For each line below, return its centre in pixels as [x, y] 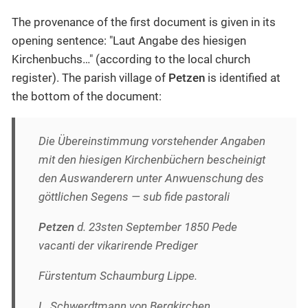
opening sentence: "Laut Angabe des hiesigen [129, 40]
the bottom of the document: [87, 96]
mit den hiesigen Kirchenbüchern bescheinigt [152, 159]
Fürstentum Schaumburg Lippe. [118, 275]
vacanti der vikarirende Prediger [118, 245]
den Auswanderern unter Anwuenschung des [151, 178]
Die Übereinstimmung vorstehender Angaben [152, 141]
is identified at [243, 77]
